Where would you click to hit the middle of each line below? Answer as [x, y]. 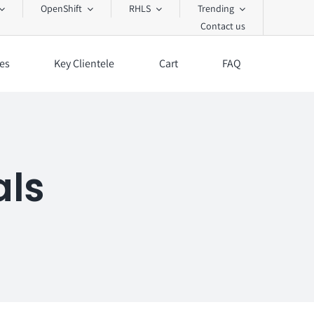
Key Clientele [84, 63]
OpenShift [62, 8]
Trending [216, 8]
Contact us [223, 26]
